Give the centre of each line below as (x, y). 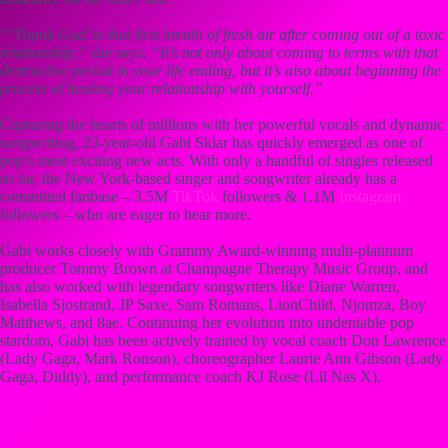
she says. (121, 52)
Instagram (370, 196)
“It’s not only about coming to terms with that (294, 52)
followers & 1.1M (278, 196)
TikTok (195, 196)
